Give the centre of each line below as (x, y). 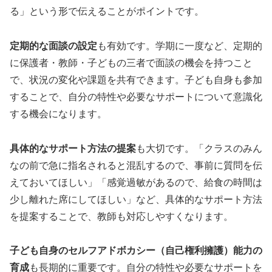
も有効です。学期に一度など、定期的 (180, 46)
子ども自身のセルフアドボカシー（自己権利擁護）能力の (136, 251)
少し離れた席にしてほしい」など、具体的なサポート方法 (136, 199)
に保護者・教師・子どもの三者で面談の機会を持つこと (131, 63)
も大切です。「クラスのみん (199, 148)
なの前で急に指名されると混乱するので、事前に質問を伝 (136, 165)
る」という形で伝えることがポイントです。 (107, 11)
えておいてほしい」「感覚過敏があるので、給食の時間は (136, 182)
